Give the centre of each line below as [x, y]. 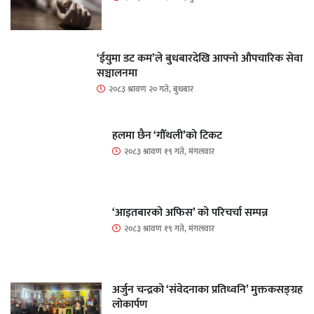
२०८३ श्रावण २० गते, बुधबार [151, 89]
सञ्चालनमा [117, 73]
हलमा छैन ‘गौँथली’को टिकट [167, 135]
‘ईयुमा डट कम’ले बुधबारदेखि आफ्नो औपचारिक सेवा [199, 58]
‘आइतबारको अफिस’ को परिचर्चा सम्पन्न [190, 212]
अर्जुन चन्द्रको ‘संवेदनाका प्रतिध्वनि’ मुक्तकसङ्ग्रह [207, 289]
